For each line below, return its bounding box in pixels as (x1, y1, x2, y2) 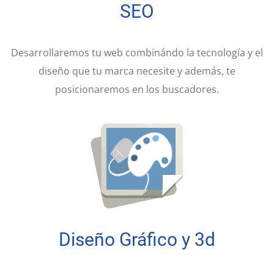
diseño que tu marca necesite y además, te (39, 64, 235, 78)
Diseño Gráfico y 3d (59, 228, 215, 250)
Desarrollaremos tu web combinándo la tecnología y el (11, 45, 263, 59)
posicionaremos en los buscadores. (55, 82, 219, 96)
